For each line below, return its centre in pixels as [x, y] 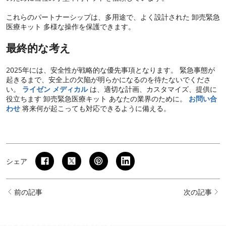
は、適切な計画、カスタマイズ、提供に [152, 89]
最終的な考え [38, 48]
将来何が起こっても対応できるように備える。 [95, 108]
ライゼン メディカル [55, 89]
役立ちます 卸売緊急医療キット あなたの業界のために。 [97, 98]
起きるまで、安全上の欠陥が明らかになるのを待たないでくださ [108, 79]
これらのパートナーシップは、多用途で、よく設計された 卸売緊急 [113, 17]
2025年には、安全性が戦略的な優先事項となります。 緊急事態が [110, 70]
